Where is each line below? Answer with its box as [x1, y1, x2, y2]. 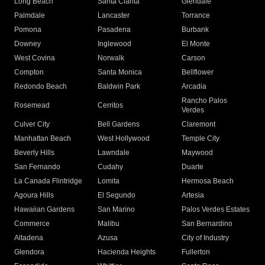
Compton [14, 68, 44, 77]
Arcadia [181, 82, 206, 91]
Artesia [181, 191, 204, 200]
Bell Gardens [98, 120, 140, 129]
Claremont [181, 120, 215, 129]
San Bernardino [181, 219, 232, 228]
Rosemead [14, 101, 50, 110]
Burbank [181, 25, 209, 34]
